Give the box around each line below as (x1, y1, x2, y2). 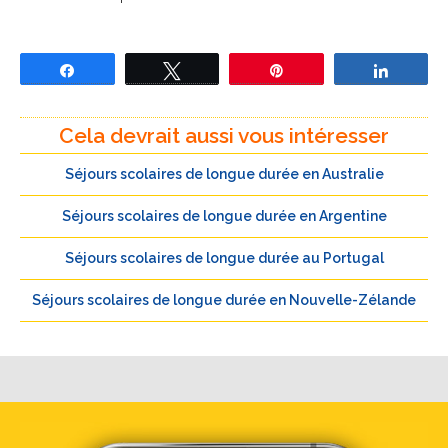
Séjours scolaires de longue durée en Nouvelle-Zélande (32, 292, 416, 308)
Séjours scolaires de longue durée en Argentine (61, 208, 387, 224)
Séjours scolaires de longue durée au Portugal (64, 250, 384, 266)
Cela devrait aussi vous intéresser (59, 123, 389, 148)
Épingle (297, 63, 342, 77)
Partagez (88, 63, 141, 77)
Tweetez (192, 63, 243, 77)
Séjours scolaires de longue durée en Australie (64, 166, 384, 182)
